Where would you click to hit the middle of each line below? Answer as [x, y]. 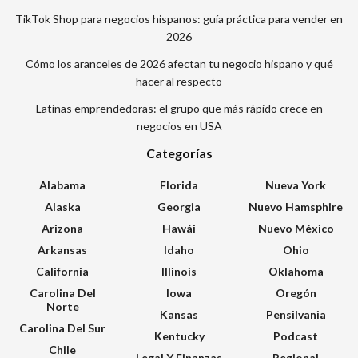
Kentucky [179, 336]
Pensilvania [296, 314]
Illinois [179, 271]
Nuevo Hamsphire [296, 207]
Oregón [296, 293]
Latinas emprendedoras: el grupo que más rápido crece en [179, 108]
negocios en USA [179, 126]
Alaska [62, 207]
